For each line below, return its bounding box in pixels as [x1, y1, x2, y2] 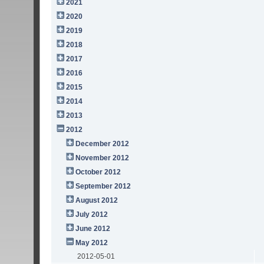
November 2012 [75, 154, 130, 163]
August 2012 [75, 196, 118, 205]
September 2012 [75, 182, 131, 191]
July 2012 [75, 210, 108, 219]
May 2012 [75, 239, 108, 247]
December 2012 [75, 140, 130, 148]
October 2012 [75, 168, 121, 177]
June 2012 [75, 225, 111, 233]
